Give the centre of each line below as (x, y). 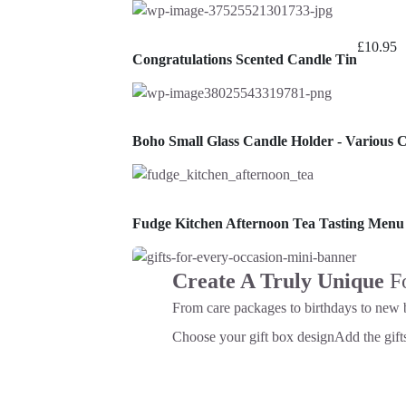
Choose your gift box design (253, 336)
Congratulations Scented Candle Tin (245, 59)
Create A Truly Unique (281, 280)
